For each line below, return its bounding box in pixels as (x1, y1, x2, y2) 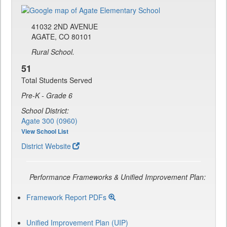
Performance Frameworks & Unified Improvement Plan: (29, 172, 206, 182)
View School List (21, 127, 68, 136)
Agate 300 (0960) (21, 116, 78, 126)
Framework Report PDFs (26, 192, 108, 203)
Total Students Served (21, 75, 92, 86)
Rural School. (31, 47, 74, 57)
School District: (21, 105, 69, 116)
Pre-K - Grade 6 (21, 90, 72, 101)
